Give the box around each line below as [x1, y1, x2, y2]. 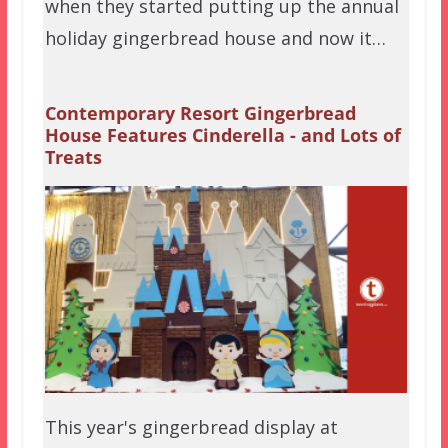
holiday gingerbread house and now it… [44, 25, 386, 50]
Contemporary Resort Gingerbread [44, 100, 356, 125]
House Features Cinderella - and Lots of [44, 122, 401, 147]
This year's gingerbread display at [44, 414, 338, 439]
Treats [44, 144, 102, 169]
